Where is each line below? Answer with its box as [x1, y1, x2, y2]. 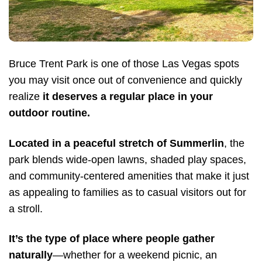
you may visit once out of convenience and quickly [9, 74, 242, 87]
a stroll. [9, 202, 43, 215]
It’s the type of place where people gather [9, 232, 215, 244]
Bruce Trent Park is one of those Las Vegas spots [9, 58, 239, 70]
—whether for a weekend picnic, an [53, 249, 217, 261]
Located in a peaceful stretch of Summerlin [9, 137, 224, 149]
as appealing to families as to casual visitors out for [9, 186, 246, 198]
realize [9, 91, 40, 103]
